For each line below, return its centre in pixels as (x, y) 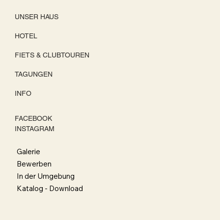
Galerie (28, 152)
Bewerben (34, 164)
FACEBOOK (33, 118)
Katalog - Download (50, 189)
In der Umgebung (46, 176)
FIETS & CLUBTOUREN (52, 55)
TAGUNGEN (33, 74)
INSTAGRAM (34, 129)
